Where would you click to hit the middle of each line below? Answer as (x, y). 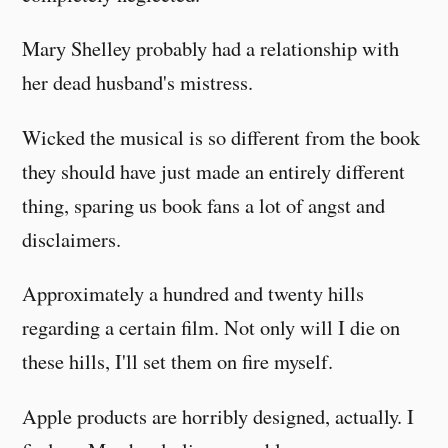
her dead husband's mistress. (138, 82)
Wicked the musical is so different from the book (221, 136)
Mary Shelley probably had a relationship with (211, 48)
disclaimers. (72, 238)
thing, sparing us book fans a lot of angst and (204, 204)
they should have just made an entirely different (214, 170)
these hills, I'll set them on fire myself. (178, 361)
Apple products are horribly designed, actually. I (218, 415)
